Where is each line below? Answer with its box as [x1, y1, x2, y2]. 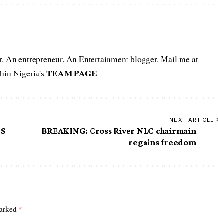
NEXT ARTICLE [169, 116, 215, 123]
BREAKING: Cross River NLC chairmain [41, 125, 196, 136]
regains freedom [128, 136, 196, 147]
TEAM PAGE [46, 66, 97, 79]
